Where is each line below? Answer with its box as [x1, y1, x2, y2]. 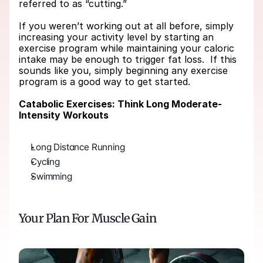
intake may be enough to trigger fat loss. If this [19, 53, 237, 66]
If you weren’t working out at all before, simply [19, 20, 234, 32]
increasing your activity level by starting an [19, 31, 214, 43]
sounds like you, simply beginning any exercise [19, 65, 228, 77]
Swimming [31, 171, 79, 183]
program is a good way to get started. [19, 76, 190, 88]
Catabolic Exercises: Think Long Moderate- [19, 98, 222, 110]
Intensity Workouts [19, 109, 109, 122]
